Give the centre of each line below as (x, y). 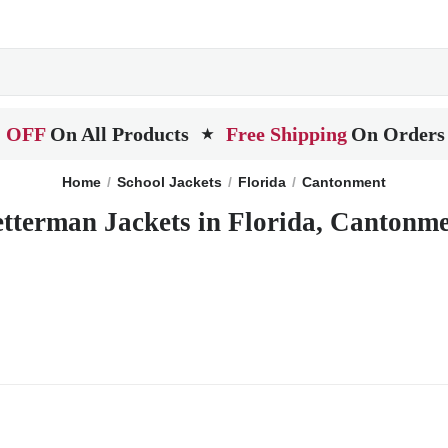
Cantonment (344, 182)
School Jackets (169, 182)
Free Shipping (286, 134)
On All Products (119, 134)
